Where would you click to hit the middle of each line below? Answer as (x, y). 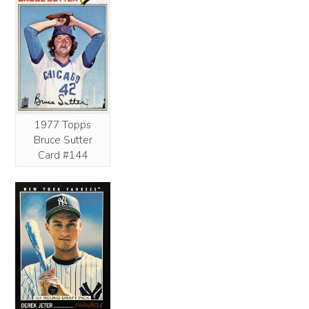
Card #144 (63, 155)
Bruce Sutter (63, 140)
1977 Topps (63, 124)
